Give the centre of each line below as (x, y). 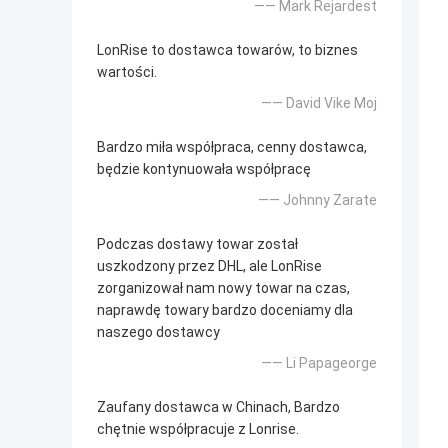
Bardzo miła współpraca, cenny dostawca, (232, 146)
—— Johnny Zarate (317, 199)
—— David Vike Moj (319, 102)
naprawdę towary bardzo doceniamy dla (225, 309)
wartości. (127, 71)
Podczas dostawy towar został (197, 243)
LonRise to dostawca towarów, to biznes (227, 49)
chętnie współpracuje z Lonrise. (198, 428)
